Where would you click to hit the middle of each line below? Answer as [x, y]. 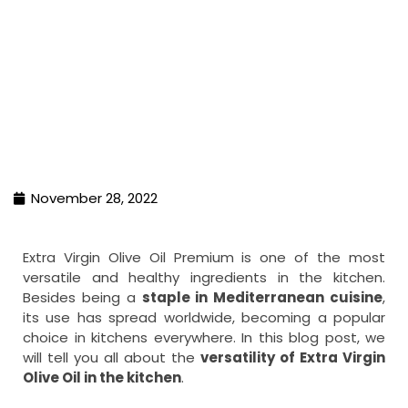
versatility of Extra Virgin [293, 358]
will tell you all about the [112, 358]
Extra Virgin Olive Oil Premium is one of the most [204, 258]
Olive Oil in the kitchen [102, 378]
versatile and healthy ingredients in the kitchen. [204, 278]
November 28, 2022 [94, 199]
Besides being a [82, 298]
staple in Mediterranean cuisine [262, 298]
